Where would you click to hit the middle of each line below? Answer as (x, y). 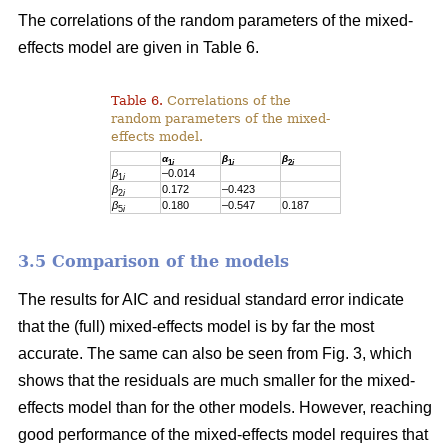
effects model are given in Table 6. (138, 48)
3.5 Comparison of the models (153, 262)
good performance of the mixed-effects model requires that (223, 435)
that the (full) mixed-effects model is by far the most (196, 327)
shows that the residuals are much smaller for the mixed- (216, 381)
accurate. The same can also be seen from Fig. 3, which (215, 354)
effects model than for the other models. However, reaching (225, 408)
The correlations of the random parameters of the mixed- (215, 21)
